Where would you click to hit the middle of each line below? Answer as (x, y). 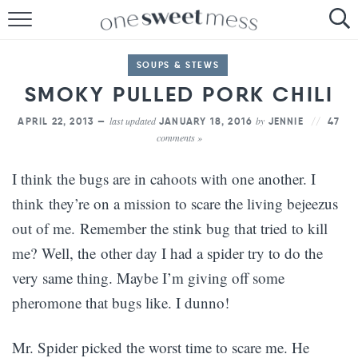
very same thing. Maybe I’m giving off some (148, 278)
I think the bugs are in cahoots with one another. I (164, 179)
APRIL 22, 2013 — (64, 121)
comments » (179, 137)
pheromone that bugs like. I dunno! (121, 302)
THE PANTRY (179, 154)
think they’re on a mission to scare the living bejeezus (175, 203)
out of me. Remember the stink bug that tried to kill (170, 228)
